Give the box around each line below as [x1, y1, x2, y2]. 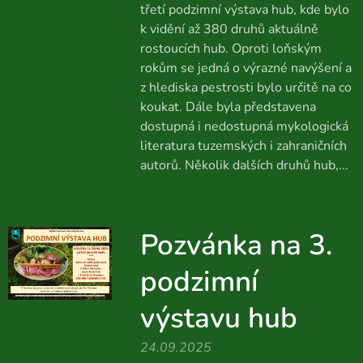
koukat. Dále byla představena [139, 98, 316, 116]
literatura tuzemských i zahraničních [139, 137, 347, 155]
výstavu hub [139, 299, 297, 337]
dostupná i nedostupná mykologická [139, 117, 348, 135]
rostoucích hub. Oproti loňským [139, 40, 322, 58]
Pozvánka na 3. [139, 226, 332, 264]
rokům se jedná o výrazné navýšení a [139, 59, 352, 77]
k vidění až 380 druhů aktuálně [139, 20, 318, 38]
